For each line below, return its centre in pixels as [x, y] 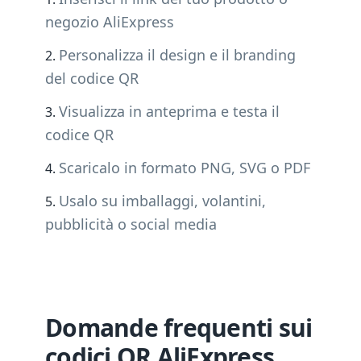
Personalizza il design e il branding [177, 55]
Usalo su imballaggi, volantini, [162, 201]
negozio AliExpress [110, 22]
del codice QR [92, 78]
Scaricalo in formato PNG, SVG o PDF [185, 168]
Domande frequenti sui [179, 328]
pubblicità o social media [131, 224]
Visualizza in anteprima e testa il [169, 111]
